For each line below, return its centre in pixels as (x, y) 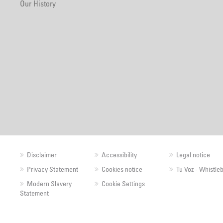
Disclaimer (42, 155)
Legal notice (193, 155)
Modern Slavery (49, 183)
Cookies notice (122, 169)
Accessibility (119, 155)
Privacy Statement (53, 169)
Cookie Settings (123, 183)
